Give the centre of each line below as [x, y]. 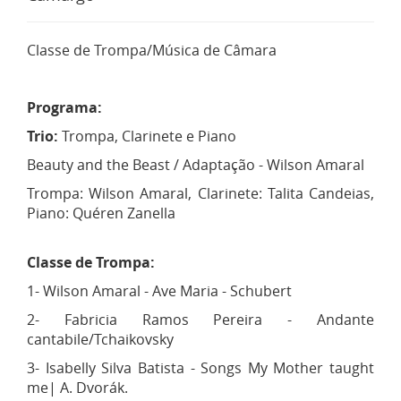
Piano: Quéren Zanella [101, 213]
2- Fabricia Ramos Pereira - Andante [200, 319]
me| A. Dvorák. [77, 387]
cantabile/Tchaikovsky [100, 339]
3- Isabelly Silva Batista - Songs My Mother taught [200, 367]
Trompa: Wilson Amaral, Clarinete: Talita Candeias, [200, 193]
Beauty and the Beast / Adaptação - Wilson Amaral [196, 164]
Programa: [64, 107]
